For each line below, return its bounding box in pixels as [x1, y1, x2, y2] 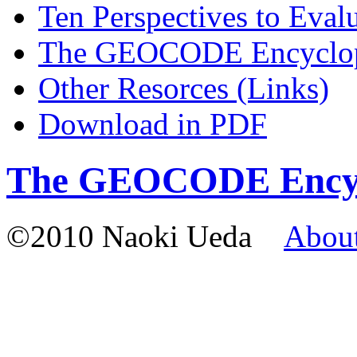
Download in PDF [38, 106, 267, 141]
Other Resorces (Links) [38, 70, 329, 105]
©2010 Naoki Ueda [6, 219, 284, 254]
